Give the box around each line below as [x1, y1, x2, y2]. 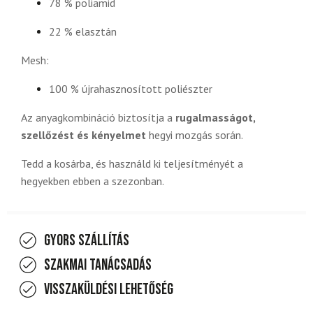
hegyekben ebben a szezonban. [21, 174, 164, 189]
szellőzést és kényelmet [21, 128, 146, 143]
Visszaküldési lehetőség [44, 280, 173, 300]
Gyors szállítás [44, 231, 129, 251]
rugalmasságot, [175, 110, 255, 125]
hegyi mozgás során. [146, 128, 243, 143]
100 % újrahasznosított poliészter [49, 82, 212, 96]
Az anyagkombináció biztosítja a [21, 110, 175, 125]
